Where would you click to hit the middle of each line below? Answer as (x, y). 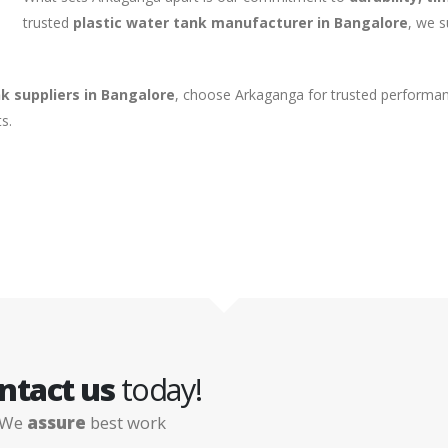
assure (56, 422)
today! (158, 389)
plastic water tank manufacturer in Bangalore (240, 22)
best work (125, 422)
